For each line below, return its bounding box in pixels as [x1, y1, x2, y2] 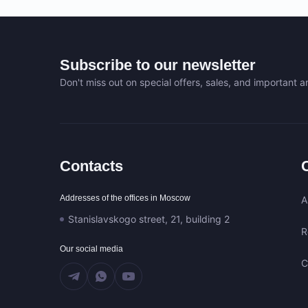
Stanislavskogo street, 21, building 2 [68, 213, 230, 225]
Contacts [60, 157, 123, 175]
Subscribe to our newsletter [60, 56, 256, 74]
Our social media [60, 244, 123, 254]
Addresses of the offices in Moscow [60, 193, 190, 203]
